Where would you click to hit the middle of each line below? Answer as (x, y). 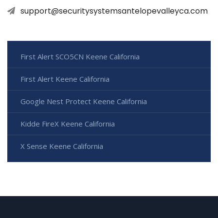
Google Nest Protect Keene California (84, 101)
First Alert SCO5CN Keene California (80, 56)
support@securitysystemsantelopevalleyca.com (114, 11)
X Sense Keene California (62, 146)
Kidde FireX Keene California (68, 123)
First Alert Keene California (65, 79)
